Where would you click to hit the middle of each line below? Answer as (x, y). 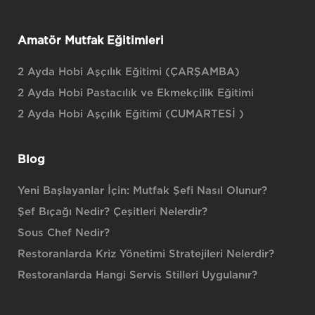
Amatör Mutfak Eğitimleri (91, 41)
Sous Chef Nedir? (64, 233)
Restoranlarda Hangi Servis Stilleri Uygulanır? (137, 275)
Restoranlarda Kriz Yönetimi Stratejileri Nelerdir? (146, 254)
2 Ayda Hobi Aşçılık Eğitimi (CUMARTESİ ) (131, 114)
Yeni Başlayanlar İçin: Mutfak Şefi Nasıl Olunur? (142, 191)
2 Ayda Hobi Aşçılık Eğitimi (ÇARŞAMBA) (129, 72)
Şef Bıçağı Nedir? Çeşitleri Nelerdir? (112, 212)
